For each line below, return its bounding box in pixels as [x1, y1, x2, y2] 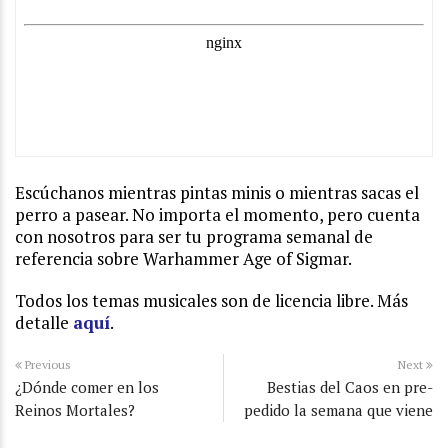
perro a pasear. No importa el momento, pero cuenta [15, 203, 420, 227]
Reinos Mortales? [15, 400, 135, 421]
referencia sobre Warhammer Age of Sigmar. [15, 247, 352, 271]
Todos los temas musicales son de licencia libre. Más [15, 289, 408, 313]
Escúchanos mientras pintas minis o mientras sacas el [15, 181, 419, 205]
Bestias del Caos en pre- [267, 377, 433, 398]
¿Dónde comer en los [15, 377, 159, 398]
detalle [15, 311, 73, 335]
